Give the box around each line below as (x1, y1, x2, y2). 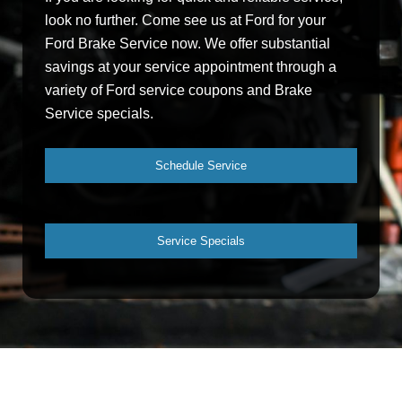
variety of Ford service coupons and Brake (45, 83, 312, 99)
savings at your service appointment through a (45, 59, 336, 75)
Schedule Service (155, 159, 247, 173)
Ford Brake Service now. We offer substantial (45, 36, 330, 52)
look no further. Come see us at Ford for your (45, 13, 326, 29)
